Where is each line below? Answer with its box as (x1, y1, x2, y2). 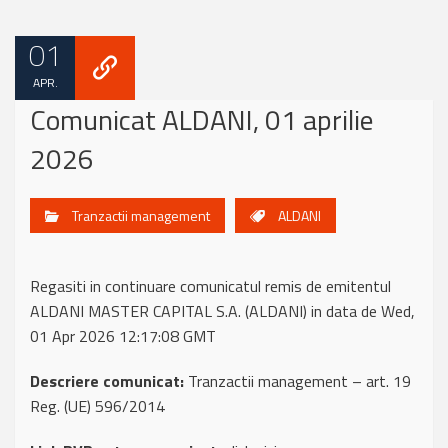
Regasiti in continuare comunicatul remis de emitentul (30, 274, 391, 298)
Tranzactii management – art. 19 (184, 369, 411, 393)
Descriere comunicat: (30, 369, 184, 393)
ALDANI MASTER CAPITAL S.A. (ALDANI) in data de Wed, (30, 299, 415, 323)
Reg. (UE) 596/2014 (30, 394, 165, 418)
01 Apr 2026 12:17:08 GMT (30, 324, 216, 348)
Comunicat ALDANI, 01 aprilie (30, 98, 373, 141)
